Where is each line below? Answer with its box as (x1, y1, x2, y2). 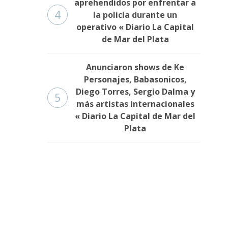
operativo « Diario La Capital (76, 21, 194, 33)
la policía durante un (93, 9, 178, 21)
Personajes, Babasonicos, (83, 74, 187, 85)
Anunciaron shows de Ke (86, 62, 185, 73)
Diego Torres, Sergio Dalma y (75, 86, 195, 98)
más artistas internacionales (76, 98, 194, 110)
